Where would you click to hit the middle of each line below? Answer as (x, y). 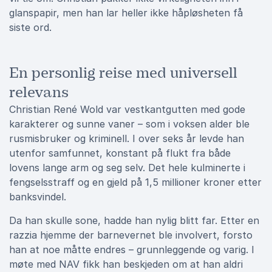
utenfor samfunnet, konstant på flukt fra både (120, 153)
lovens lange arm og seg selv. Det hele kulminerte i (127, 168)
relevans (39, 92)
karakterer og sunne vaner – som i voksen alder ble (129, 124)
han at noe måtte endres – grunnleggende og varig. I (132, 250)
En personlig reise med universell (123, 73)
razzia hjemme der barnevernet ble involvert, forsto (131, 235)
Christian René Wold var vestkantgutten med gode (127, 109)
